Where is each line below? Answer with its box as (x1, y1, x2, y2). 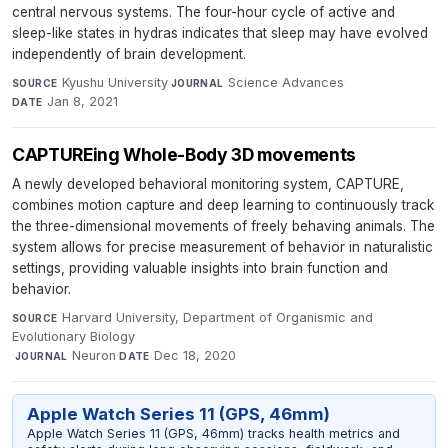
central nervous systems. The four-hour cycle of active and (12, 4, 395, 21)
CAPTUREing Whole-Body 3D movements (12, 144, 357, 166)
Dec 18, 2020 (154, 348, 237, 364)
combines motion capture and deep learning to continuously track (12, 197, 434, 214)
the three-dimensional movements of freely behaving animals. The (12, 218, 435, 235)
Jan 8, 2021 (47, 94, 119, 110)
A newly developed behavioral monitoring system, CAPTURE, (12, 176, 404, 193)
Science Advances (228, 75, 345, 91)
